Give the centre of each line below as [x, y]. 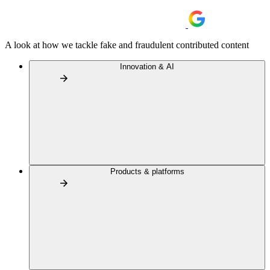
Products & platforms [147, 171]
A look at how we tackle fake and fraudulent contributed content [127, 45]
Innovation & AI [147, 67]
